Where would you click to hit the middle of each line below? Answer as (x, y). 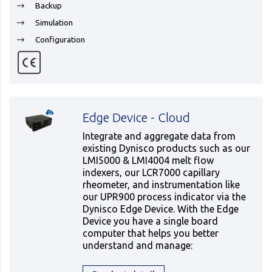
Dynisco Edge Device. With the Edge (161, 209)
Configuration (60, 40)
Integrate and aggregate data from (159, 136)
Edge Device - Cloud (137, 118)
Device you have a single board (151, 221)
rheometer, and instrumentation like (161, 185)
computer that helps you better (151, 233)
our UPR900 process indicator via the (165, 197)
